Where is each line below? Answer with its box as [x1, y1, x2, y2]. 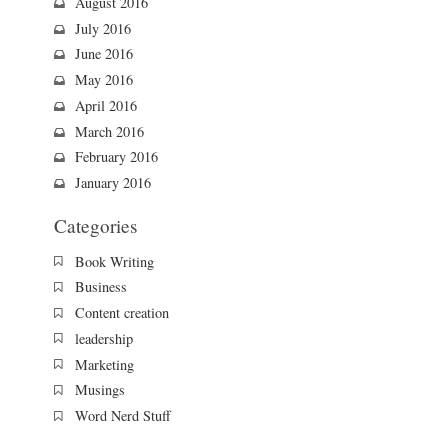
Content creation [74, 303, 169, 323]
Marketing [74, 354, 134, 374]
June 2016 [74, 44, 133, 64]
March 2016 [74, 121, 144, 141]
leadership [74, 328, 133, 348]
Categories [54, 213, 138, 239]
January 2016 [74, 173, 151, 193]
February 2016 [74, 147, 158, 167]
